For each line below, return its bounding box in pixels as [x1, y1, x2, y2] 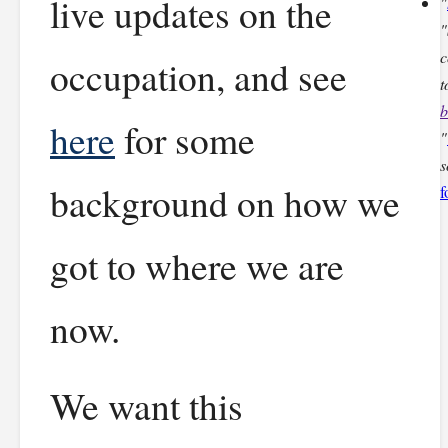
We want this [50, 380, 243, 431]
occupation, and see [50, 51, 347, 102]
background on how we [50, 177, 400, 228]
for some [115, 114, 255, 165]
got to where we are [50, 240, 344, 291]
